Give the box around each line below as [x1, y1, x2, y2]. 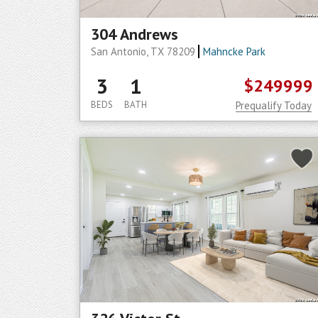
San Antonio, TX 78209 [91, 45, 198, 58]
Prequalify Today [236, 99, 312, 112]
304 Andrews [91, 24, 178, 44]
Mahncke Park [202, 45, 265, 58]
